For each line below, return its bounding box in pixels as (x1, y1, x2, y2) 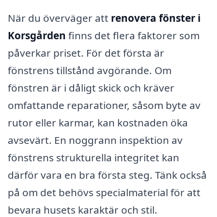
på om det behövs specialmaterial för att (8, 185, 201, 199)
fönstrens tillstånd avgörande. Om (8, 63, 171, 77)
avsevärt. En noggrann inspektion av (8, 133, 183, 147)
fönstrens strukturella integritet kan (8, 150, 179, 164)
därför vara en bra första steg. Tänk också (8, 168, 207, 182)
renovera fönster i (111, 11, 201, 25)
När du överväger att (8, 11, 111, 25)
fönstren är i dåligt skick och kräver (8, 80, 174, 94)
